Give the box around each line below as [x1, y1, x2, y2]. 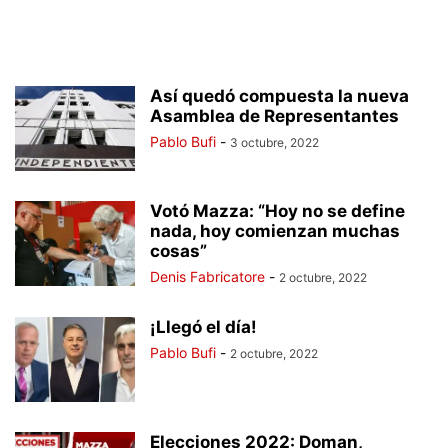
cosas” [150, 241, 207, 261]
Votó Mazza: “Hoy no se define [150, 201, 405, 221]
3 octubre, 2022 [230, 135, 319, 150]
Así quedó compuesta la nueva [150, 86, 409, 106]
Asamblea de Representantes [150, 106, 399, 126]
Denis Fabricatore [150, 268, 265, 285]
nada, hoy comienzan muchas [150, 221, 400, 241]
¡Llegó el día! [150, 317, 257, 337]
